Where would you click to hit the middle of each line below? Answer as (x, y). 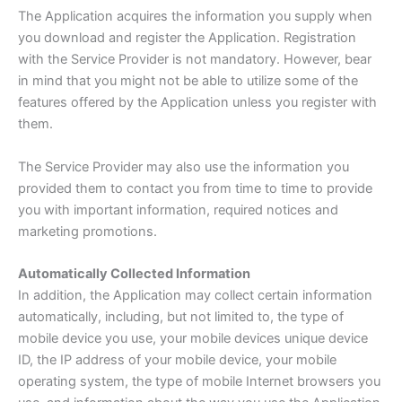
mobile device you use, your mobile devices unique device (193, 339)
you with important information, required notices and (178, 210)
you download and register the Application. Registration (187, 38)
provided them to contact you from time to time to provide (195, 188)
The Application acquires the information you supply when (195, 17)
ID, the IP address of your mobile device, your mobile (177, 360)
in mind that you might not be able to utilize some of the (188, 81)
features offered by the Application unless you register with (197, 103)
